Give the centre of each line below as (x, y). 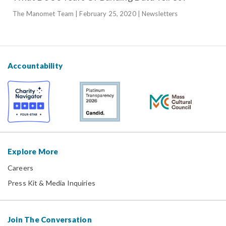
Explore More (33, 152)
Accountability (35, 66)
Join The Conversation (50, 220)
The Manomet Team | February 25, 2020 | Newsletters (95, 14)
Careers (20, 168)
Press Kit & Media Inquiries (51, 183)
